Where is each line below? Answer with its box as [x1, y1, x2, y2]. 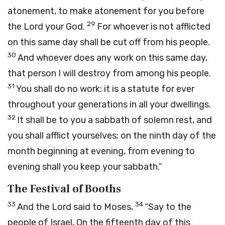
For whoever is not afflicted [97, 21, 210, 32]
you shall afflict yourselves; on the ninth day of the [8, 130, 216, 141]
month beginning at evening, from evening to [8, 146, 195, 157]
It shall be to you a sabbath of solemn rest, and [17, 115, 212, 126]
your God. [43, 21, 87, 32]
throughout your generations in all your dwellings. [8, 99, 211, 110]
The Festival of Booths [8, 182, 121, 196]
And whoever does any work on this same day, [18, 52, 207, 63]
